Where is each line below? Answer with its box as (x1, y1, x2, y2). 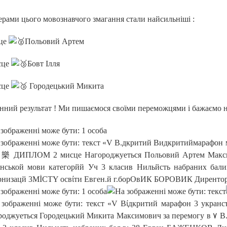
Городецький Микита (27, 82, 104, 90)
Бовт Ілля (27, 59, 60, 68)
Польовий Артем (24, 37, 84, 46)
